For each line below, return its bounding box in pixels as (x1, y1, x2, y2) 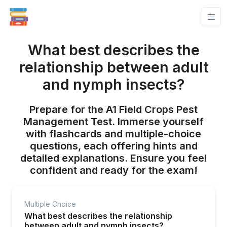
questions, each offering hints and (29, 140, 198, 152)
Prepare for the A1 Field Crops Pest (29, 103, 198, 116)
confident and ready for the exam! (29, 164, 198, 176)
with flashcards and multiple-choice (26, 128, 201, 140)
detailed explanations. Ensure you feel (20, 152, 207, 164)
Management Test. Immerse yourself (23, 116, 204, 128)
